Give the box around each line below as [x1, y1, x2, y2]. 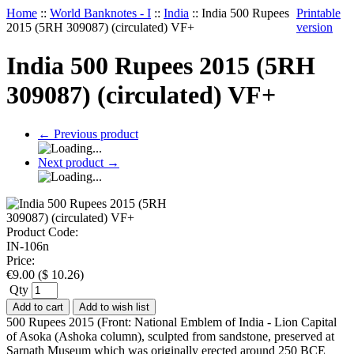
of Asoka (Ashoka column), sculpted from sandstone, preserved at [6, 329, 334, 343]
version [296, 21, 333, 34]
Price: [6, 253, 35, 267]
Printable [296, 6, 341, 20]
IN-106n [6, 239, 49, 253]
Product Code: [6, 224, 78, 239]
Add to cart [13, 300, 63, 313]
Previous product [51, 126, 138, 141]
